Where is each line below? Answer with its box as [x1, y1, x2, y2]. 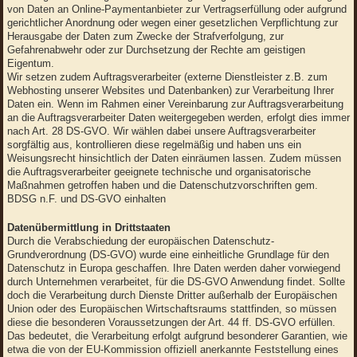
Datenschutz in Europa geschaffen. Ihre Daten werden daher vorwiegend [6, 262, 340, 275]
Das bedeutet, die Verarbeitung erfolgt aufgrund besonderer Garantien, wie [6, 330, 347, 343]
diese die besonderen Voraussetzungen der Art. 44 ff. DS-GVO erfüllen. [6, 316, 335, 329]
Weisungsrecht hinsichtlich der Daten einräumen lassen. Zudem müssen [6, 152, 341, 165]
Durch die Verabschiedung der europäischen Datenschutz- [6, 235, 274, 248]
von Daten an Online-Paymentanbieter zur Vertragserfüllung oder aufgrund [6, 3, 347, 16]
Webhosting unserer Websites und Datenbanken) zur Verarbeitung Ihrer [6, 84, 334, 97]
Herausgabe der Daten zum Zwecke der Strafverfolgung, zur [6, 30, 284, 43]
